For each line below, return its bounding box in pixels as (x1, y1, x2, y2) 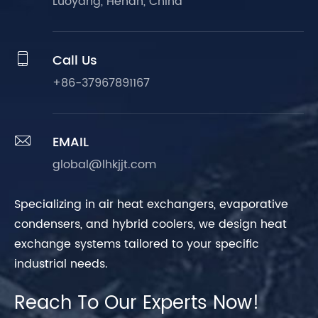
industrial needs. (14, 254, 108, 273)
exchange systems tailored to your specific (14, 234, 259, 253)
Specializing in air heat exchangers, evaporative (14, 194, 288, 214)
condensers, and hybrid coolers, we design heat (14, 214, 287, 234)
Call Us (53, 50, 97, 71)
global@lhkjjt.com (53, 155, 156, 174)
